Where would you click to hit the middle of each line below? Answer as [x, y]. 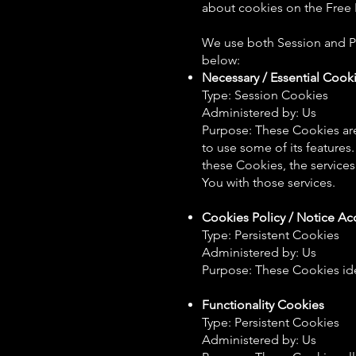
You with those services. [269, 182]
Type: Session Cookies [265, 95]
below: [221, 60]
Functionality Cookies [263, 305]
